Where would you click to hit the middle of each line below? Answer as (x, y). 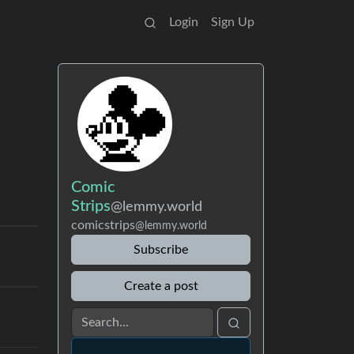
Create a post (161, 286)
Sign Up (233, 22)
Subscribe (161, 250)
